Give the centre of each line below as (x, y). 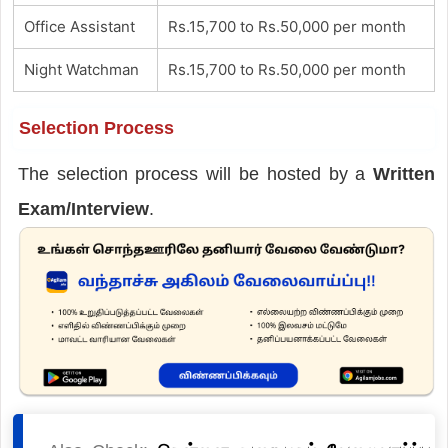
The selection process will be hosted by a (195, 173)
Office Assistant (79, 26)
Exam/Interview (83, 208)
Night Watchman (81, 69)
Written (404, 173)
